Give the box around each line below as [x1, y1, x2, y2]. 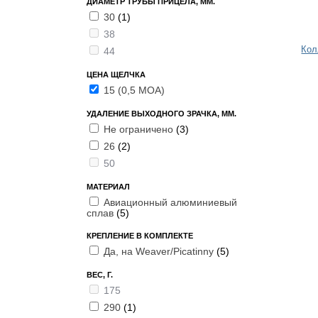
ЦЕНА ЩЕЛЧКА [87, 70, 146, 79]
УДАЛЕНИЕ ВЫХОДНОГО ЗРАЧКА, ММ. [87, 109, 236, 118]
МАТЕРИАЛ [87, 182, 130, 191]
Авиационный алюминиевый [104, 197, 237, 208]
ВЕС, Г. [87, 270, 113, 279]
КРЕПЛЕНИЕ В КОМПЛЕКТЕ [87, 231, 193, 240]
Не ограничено [104, 124, 176, 135]
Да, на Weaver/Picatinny [104, 246, 216, 257]
